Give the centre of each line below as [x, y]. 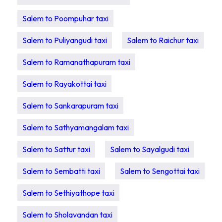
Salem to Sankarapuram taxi [70, 106]
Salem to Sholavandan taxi [67, 215]
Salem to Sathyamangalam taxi [76, 127]
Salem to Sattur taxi [56, 149]
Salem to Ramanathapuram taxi [76, 62]
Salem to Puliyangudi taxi [65, 40]
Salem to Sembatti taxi [61, 171]
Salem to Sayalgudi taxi [150, 149]
